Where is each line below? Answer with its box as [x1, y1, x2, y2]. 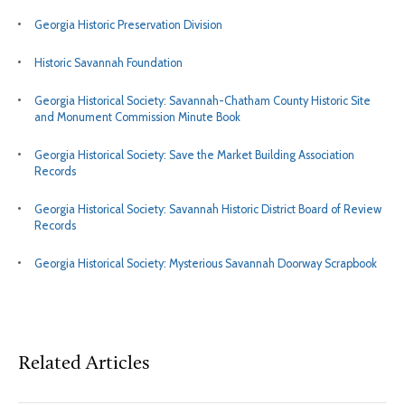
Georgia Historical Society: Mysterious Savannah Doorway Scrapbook [34, 257, 377, 271]
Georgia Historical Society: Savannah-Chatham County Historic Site [34, 94, 371, 108]
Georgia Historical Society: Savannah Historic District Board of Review [34, 202, 381, 217]
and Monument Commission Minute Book [34, 110, 240, 125]
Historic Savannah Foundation [34, 56, 183, 71]
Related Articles [18, 354, 149, 374]
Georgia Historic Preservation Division [34, 18, 222, 33]
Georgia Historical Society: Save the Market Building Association [34, 148, 354, 163]
